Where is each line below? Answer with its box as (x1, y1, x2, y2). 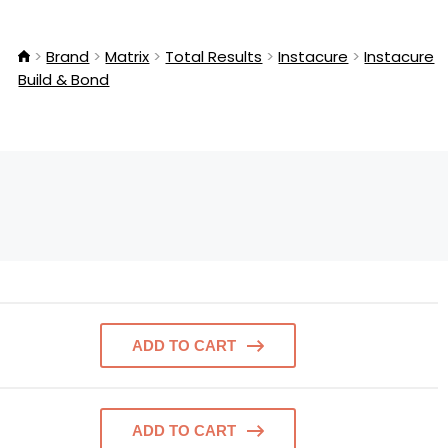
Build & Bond (18, 69, 110, 90)
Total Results (165, 46, 263, 67)
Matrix (105, 46, 150, 67)
